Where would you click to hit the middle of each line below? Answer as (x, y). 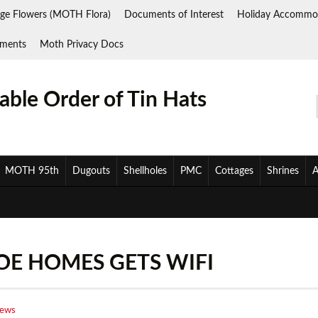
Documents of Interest (174, 15)
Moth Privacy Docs (82, 45)
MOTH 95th (32, 171)
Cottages (234, 171)
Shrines (283, 171)
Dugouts (91, 171)
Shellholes (145, 171)
